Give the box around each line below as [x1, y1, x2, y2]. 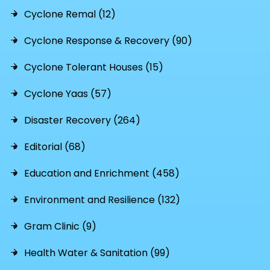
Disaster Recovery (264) [24, 113, 140, 127]
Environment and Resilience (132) [24, 193, 180, 207]
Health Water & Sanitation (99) [24, 246, 170, 260]
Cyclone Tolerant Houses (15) [24, 60, 163, 74]
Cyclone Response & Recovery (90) [24, 34, 192, 48]
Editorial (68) [24, 140, 86, 154]
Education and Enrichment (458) [24, 166, 180, 180]
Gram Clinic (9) [24, 219, 96, 233]
